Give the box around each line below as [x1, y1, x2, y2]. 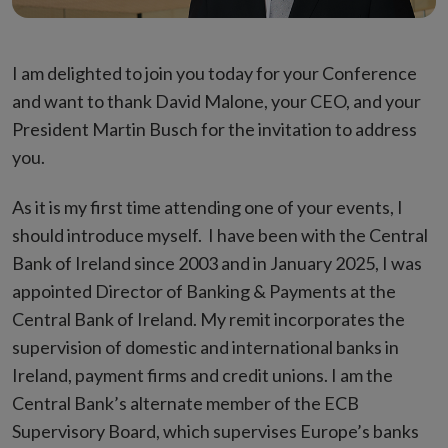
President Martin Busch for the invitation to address [12, 118, 417, 141]
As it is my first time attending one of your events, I [12, 196, 403, 219]
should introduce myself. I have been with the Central [12, 224, 428, 247]
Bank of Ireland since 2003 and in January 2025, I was [12, 252, 422, 275]
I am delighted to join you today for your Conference [12, 62, 417, 85]
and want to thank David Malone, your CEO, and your [12, 90, 421, 113]
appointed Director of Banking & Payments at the [12, 280, 396, 303]
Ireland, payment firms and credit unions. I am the [12, 364, 393, 387]
